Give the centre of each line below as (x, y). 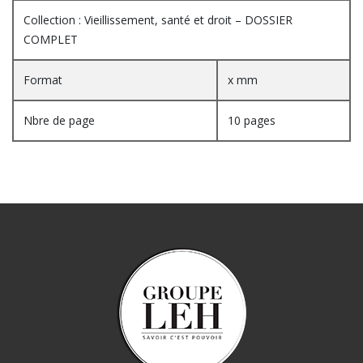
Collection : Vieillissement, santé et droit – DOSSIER (158, 19)
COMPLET (51, 39)
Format (43, 79)
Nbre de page (59, 120)
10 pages (252, 120)
